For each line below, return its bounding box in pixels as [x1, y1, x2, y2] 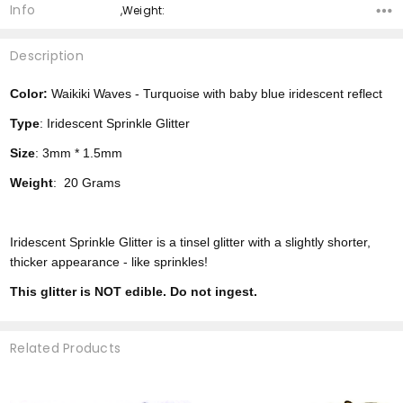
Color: [10, 86, 49, 102]
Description [10, 46, 84, 65]
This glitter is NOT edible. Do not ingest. [10, 284, 258, 300]
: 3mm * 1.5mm [35, 146, 127, 161]
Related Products [10, 339, 121, 358]
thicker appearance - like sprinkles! [10, 255, 209, 270]
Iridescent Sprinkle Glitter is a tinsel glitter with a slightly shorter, [10, 235, 372, 250]
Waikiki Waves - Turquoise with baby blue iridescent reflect [48, 86, 383, 102]
